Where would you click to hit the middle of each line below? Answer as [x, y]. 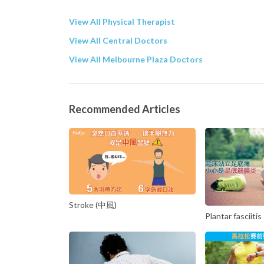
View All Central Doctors [118, 40]
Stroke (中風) [93, 204]
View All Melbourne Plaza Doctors [136, 59]
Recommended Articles [125, 109]
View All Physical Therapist [122, 21]
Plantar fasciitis [233, 216]
